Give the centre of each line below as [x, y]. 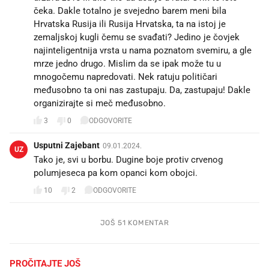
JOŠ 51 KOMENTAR [134, 222]
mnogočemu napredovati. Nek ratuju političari [125, 77]
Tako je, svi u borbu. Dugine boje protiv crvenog [128, 159]
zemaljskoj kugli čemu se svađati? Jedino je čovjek [137, 37]
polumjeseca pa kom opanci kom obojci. [116, 173]
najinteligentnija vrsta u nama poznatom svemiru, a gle [143, 50]
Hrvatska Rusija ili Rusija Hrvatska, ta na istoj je [130, 24]
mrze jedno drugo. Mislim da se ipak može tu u [127, 63]
